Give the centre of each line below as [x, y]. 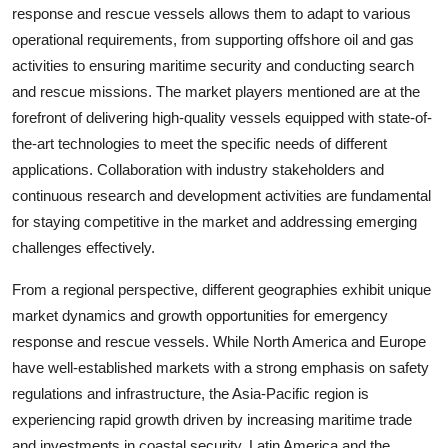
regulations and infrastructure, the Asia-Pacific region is [190, 393]
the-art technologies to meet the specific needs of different [199, 143]
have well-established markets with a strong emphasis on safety [220, 367]
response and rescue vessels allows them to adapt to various [211, 13]
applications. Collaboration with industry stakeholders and [198, 169]
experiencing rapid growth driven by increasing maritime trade [212, 419]
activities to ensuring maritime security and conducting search [213, 65]
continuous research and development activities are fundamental [221, 195]
